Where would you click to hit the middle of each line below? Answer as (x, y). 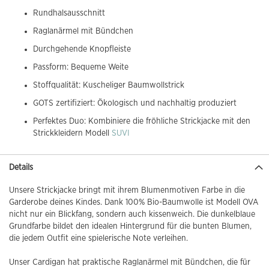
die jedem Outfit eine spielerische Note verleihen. (98, 238)
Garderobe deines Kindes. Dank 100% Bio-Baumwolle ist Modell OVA (134, 202)
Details (21, 167)
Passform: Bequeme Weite (81, 67)
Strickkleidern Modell (72, 133)
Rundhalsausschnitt (69, 13)
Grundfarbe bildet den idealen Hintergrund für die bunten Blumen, (130, 226)
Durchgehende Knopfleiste (82, 49)
